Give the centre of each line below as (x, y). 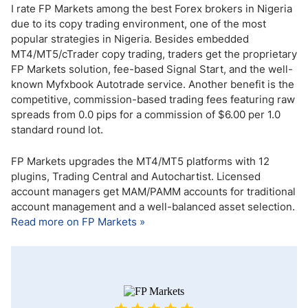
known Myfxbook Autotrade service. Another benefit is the (153, 84)
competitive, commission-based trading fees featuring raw (153, 99)
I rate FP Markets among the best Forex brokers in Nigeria (152, 9)
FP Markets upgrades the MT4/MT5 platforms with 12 (140, 161)
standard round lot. (57, 130)
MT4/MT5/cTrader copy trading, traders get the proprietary (154, 54)
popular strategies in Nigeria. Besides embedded (130, 39)
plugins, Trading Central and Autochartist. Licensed (136, 176)
